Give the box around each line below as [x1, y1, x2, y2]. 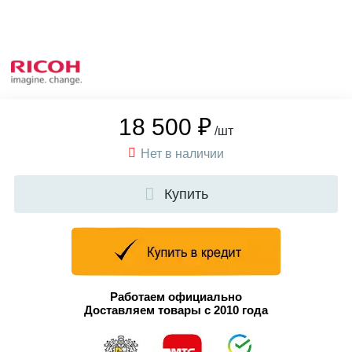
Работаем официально [110, 291, 242, 303]
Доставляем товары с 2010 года [84, 304, 268, 317]
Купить [163, 186, 208, 202]
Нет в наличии [141, 147, 224, 160]
